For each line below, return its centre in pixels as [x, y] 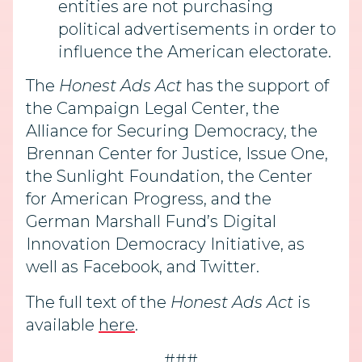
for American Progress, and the [149, 199]
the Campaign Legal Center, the [153, 109]
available [62, 325]
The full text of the [98, 303]
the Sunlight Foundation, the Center [169, 177]
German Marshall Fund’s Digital [151, 222]
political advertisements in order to [197, 29]
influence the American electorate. [195, 52]
